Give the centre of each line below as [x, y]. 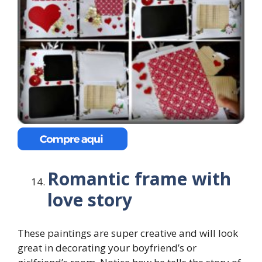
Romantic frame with [139, 179]
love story [90, 200]
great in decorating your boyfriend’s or [107, 247]
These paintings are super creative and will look [128, 233]
